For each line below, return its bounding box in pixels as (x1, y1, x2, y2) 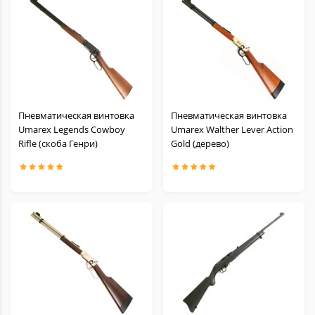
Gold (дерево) (170, 137, 229, 150)
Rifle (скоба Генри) (18, 137, 98, 150)
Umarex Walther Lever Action (170, 123, 293, 136)
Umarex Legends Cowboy (18, 123, 125, 136)
